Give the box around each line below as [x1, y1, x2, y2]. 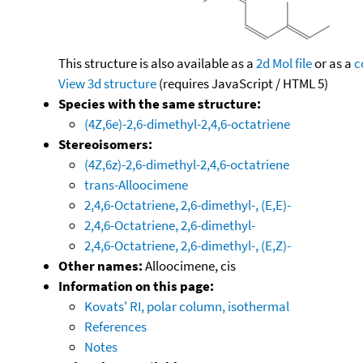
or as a [312, 53, 354, 72]
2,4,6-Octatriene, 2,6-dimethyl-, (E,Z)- [84, 236, 291, 254]
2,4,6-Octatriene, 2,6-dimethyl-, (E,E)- [84, 195, 291, 214]
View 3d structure [58, 74, 156, 92]
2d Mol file [256, 53, 312, 72]
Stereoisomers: [58, 135, 152, 153]
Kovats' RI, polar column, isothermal [84, 297, 289, 315]
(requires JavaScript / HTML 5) [156, 74, 328, 92]
